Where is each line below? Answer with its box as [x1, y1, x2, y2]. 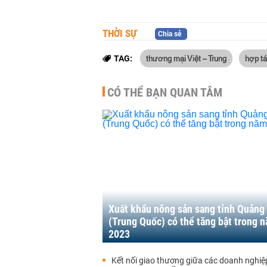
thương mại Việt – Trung [146, 52, 226, 63]
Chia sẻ [158, 30, 181, 38]
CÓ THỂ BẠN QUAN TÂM [107, 85, 222, 100]
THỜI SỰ [103, 27, 137, 39]
